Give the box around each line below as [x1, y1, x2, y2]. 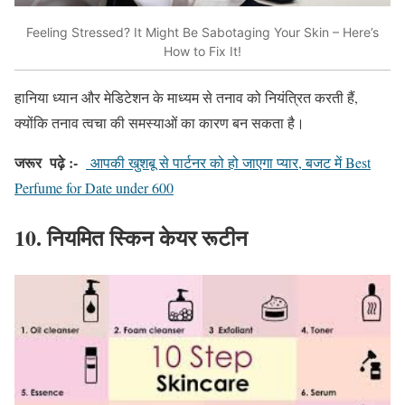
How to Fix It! [164, 42, 241, 59]
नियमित [47, 221, 104, 254]
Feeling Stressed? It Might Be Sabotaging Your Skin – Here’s [26, 24, 379, 40]
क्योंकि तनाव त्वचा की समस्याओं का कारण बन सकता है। [14, 113, 305, 133]
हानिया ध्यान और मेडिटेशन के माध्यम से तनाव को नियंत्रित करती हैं [14, 88, 354, 108]
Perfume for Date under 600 [14, 178, 174, 198]
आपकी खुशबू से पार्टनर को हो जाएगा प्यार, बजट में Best [90, 153, 371, 173]
